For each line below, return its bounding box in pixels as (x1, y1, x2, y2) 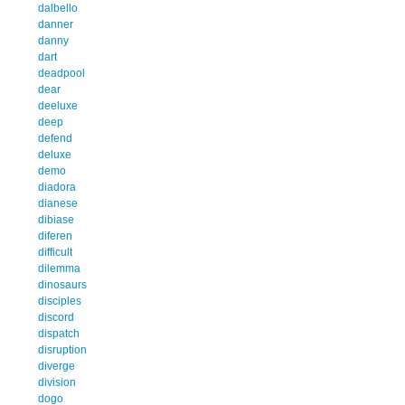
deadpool (38, 66, 85, 80)
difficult (38, 245, 72, 259)
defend (38, 131, 72, 145)
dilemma (38, 261, 80, 275)
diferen (38, 229, 72, 242)
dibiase (38, 212, 74, 226)
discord (38, 310, 74, 324)
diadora (38, 180, 76, 193)
